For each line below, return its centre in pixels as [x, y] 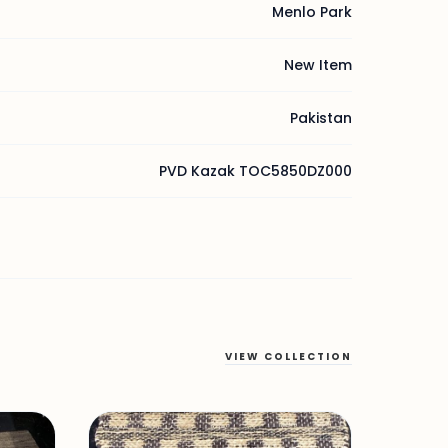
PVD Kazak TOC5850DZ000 [255, 171]
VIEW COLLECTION [288, 356]
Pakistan [321, 118]
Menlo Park [312, 12]
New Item [318, 65]
